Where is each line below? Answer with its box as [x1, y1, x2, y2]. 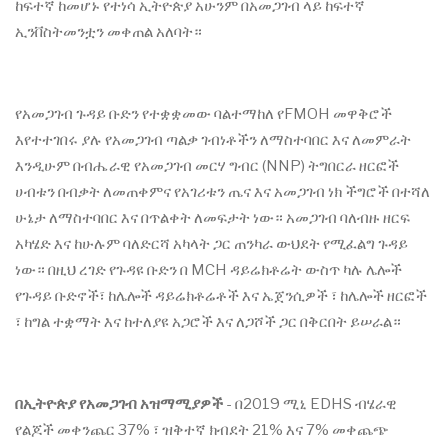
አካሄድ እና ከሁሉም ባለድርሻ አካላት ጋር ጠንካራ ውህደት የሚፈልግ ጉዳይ [15, 235, 408, 254]
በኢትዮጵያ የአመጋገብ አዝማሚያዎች [15, 395, 223, 414]
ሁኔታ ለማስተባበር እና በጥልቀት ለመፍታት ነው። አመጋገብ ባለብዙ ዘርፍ [15, 209, 410, 228]
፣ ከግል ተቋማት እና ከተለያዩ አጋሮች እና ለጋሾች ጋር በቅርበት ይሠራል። [15, 313, 401, 332]
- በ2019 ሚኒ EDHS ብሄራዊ [223, 395, 397, 414]
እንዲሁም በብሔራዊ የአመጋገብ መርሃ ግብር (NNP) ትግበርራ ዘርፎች [15, 157, 399, 176]
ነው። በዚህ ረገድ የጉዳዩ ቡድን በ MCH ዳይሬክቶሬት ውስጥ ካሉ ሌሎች [15, 261, 402, 280]
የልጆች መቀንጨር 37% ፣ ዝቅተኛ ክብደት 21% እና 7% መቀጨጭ [15, 421, 389, 440]
